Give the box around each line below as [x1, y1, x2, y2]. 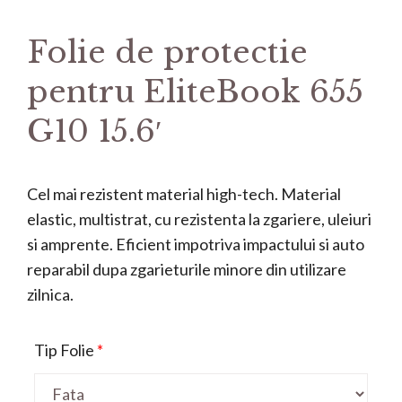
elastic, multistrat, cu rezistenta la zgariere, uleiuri [27, 208, 371, 229]
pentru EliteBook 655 [27, 73, 363, 110]
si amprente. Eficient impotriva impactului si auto [27, 233, 364, 254]
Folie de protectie [27, 33, 308, 71]
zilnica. [27, 284, 74, 304]
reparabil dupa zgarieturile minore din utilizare [27, 258, 346, 279]
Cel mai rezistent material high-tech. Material [27, 183, 341, 204]
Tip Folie [34, 339, 94, 360]
